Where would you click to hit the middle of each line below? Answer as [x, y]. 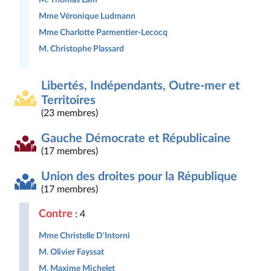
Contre [56, 214]
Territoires [68, 100]
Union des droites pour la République [139, 177]
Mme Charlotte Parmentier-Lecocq [103, 32]
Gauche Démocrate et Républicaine [136, 139]
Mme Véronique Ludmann [87, 16]
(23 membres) [70, 113]
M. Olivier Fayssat [71, 252]
